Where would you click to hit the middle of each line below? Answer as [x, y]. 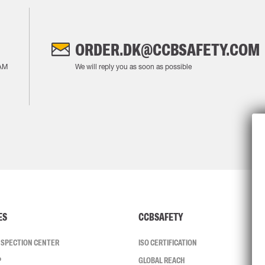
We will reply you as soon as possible [133, 67]
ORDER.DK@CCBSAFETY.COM [167, 50]
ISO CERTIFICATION [168, 243]
